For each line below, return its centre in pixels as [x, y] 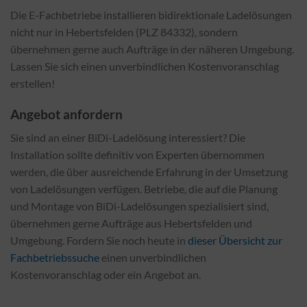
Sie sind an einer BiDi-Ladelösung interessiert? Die [128, 138]
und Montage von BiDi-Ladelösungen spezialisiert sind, [139, 206]
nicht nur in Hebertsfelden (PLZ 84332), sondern [124, 32]
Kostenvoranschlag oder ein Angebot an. [106, 275]
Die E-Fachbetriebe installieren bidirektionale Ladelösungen [151, 15]
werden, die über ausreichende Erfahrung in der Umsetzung [149, 172]
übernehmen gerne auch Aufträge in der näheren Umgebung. [152, 49]
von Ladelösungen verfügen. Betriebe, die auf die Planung [144, 189]
